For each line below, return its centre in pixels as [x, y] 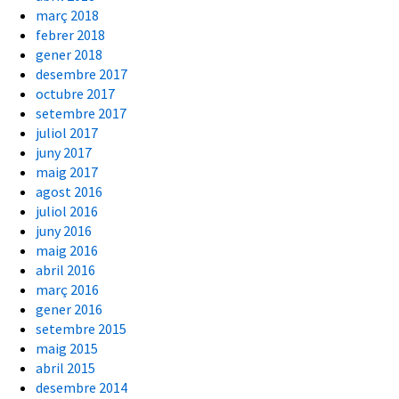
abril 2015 [65, 368]
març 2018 [67, 16]
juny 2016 [64, 231]
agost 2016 [69, 192]
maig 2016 [67, 251]
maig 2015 [67, 349]
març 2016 [67, 290]
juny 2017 [64, 153]
